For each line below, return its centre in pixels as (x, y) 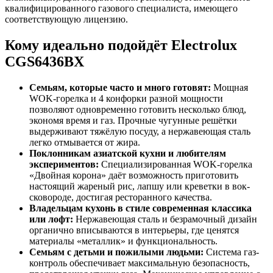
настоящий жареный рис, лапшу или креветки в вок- (140, 186)
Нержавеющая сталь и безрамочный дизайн (165, 219)
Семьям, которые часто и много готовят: (120, 87)
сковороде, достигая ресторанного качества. (121, 197)
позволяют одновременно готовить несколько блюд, (138, 109)
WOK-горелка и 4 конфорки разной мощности (126, 98)
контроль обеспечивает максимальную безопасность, (140, 263)
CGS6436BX (44, 61)
